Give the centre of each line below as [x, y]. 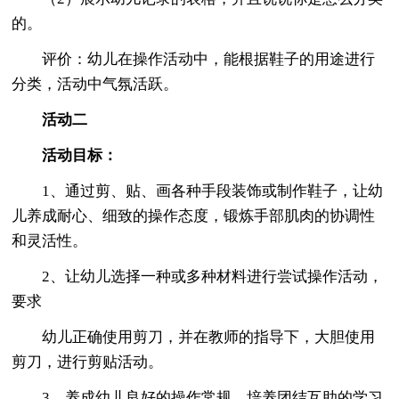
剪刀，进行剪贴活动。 [88, 362]
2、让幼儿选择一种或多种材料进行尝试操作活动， [198, 276]
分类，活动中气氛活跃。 [95, 84]
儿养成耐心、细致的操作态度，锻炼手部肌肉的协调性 [194, 216]
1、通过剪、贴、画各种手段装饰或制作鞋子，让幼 [198, 191]
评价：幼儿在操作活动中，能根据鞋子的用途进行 [194, 59]
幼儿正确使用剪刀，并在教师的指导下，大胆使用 [194, 337]
